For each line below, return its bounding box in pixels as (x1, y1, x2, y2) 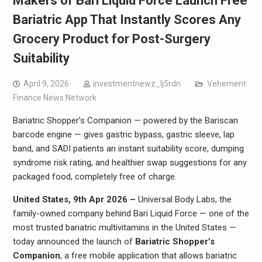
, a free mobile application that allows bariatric (60, 250, 237, 261)
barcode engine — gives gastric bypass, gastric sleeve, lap (12, 129, 235, 140)
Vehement (206, 79, 246, 88)
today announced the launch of (12, 236, 135, 247)
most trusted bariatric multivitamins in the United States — (12, 222, 236, 233)
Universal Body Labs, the (137, 194, 232, 205)
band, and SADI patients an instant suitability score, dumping (12, 143, 244, 154)
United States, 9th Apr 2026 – (12, 194, 138, 205)
